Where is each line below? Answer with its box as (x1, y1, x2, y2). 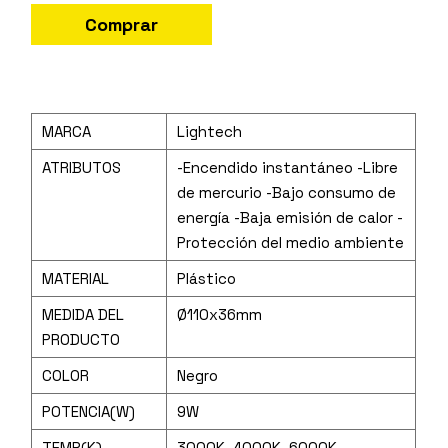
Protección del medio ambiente (177, 232, 405, 252)
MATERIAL (42, 268, 110, 288)
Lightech (177, 121, 243, 141)
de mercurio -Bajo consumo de (177, 182, 397, 202)
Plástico (177, 268, 237, 288)
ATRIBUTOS (42, 157, 122, 177)
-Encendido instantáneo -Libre (177, 157, 399, 177)
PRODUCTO (42, 329, 121, 349)
